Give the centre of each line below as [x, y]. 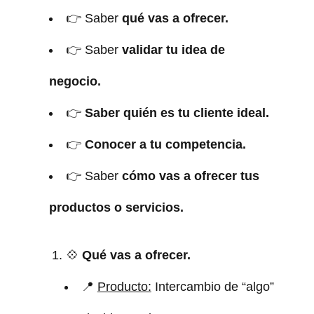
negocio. [75, 81]
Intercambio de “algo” [212, 286]
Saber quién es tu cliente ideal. [177, 112]
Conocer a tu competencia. [165, 144]
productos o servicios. [116, 207]
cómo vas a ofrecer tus [190, 176]
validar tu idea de [173, 49]
